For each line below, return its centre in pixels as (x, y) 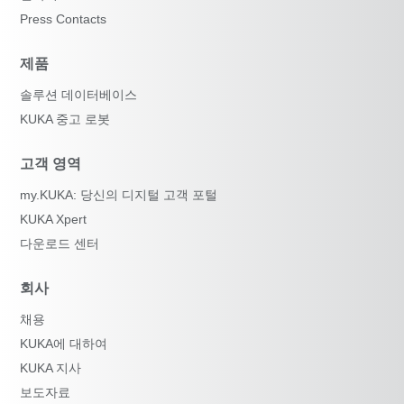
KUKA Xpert (54, 219)
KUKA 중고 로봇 (65, 119)
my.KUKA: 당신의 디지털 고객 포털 (119, 194)
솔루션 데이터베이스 (79, 94)
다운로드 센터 (60, 243)
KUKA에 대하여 (64, 343)
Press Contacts (64, 18)
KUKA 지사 (51, 367)
